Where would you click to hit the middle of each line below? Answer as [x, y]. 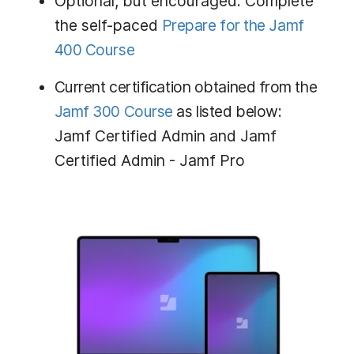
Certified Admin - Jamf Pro [149, 160]
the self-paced [108, 25]
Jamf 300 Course [113, 111]
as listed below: [227, 111]
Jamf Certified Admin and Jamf [165, 136]
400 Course [94, 49]
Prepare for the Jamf [233, 25]
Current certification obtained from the [186, 87]
